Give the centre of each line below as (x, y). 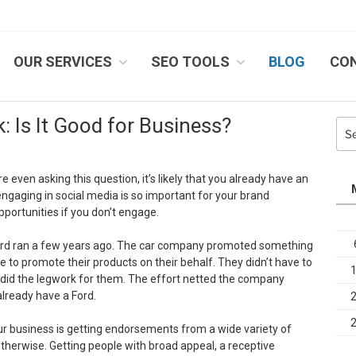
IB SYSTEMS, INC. (103, 74)
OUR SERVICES (63, 62)
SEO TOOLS (190, 62)
